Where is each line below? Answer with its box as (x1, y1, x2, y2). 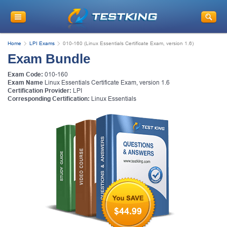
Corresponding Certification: (8, 95, 90, 102)
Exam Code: (8, 70, 43, 78)
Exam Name (8, 79, 43, 86)
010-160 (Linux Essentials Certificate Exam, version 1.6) (63, 40, 194, 46)
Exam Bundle (8, 51, 90, 66)
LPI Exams (29, 40, 55, 46)
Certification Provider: (8, 87, 71, 94)
